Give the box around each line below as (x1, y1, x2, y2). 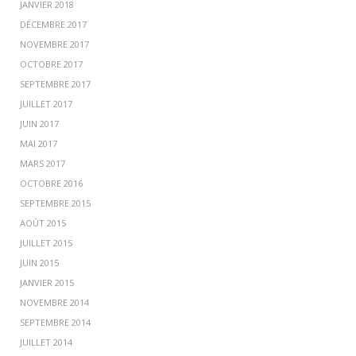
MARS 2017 (20, 157, 65, 169)
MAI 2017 (20, 137, 57, 149)
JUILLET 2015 (20, 236, 72, 249)
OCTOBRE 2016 (20, 176, 83, 189)
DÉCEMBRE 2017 (20, 17, 87, 30)
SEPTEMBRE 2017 (20, 77, 91, 90)
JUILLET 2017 (20, 97, 72, 110)
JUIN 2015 (20, 256, 59, 269)
